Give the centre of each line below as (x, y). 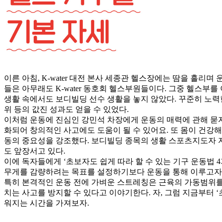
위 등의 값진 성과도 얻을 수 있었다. (66, 110)
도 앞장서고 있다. (35, 151)
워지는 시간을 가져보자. (47, 203)
